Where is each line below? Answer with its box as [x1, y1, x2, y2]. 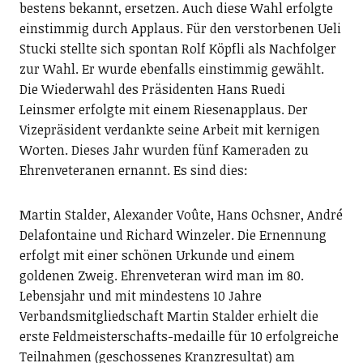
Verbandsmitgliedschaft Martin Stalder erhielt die [19, 307, 318, 325]
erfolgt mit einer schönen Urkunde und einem [19, 246, 295, 264]
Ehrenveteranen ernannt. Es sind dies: [19, 161, 248, 179]
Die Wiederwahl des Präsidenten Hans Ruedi [19, 80, 285, 98]
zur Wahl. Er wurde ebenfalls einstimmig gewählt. [19, 60, 324, 78]
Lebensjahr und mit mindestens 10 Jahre [19, 287, 262, 305]
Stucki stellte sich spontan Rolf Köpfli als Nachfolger [19, 40, 336, 58]
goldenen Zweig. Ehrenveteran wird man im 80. [19, 267, 304, 284]
